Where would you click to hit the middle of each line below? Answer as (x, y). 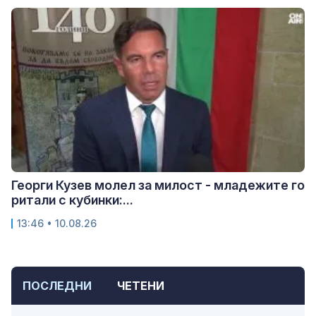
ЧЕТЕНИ (141, 285)
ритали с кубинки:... (72, 200)
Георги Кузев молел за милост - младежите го (158, 185)
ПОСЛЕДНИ (57, 285)
